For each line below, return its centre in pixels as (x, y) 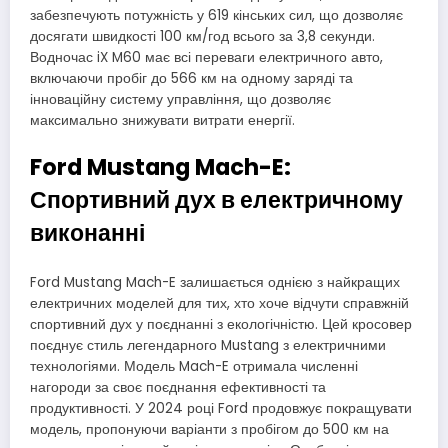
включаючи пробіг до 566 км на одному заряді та (191, 79)
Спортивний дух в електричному (216, 199)
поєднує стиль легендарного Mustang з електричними (208, 346)
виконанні (87, 232)
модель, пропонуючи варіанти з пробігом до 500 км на (209, 430)
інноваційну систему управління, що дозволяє (180, 100)
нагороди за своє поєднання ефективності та (178, 388)
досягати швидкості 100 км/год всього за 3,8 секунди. (202, 37)
